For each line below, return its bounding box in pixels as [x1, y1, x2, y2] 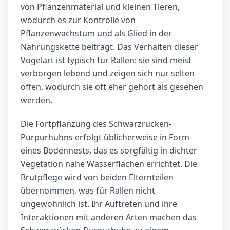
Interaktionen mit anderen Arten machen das [21, 212, 197, 223]
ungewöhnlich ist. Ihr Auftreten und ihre [21, 198, 177, 210]
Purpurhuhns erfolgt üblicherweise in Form [21, 131, 189, 143]
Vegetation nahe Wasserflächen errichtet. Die [21, 158, 197, 170]
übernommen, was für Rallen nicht [21, 185, 155, 197]
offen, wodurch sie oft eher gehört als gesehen [21, 81, 203, 93]
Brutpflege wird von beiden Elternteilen [21, 171, 174, 183]
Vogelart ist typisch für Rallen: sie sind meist [21, 54, 191, 66]
